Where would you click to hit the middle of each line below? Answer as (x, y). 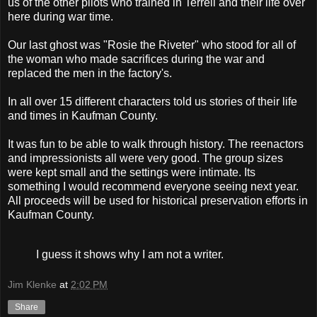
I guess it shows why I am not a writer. (130, 254)
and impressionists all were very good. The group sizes (145, 158)
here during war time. (60, 16)
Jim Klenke (32, 285)
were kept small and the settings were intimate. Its (132, 172)
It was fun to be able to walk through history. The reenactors (156, 144)
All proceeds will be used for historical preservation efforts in (158, 200)
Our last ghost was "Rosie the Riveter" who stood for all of (152, 45)
